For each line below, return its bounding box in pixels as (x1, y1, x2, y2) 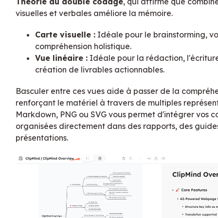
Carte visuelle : (35, 29, 95, 39)
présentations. (16, 132, 68, 143)
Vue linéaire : (35, 53, 88, 63)
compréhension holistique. (35, 41, 131, 51)
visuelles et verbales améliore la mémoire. (16, 8, 173, 18)
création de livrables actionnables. (35, 64, 164, 74)
